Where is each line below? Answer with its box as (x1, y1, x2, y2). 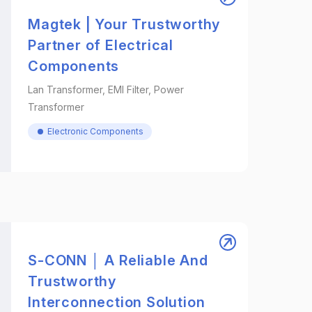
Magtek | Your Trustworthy (28, 15, 221, 33)
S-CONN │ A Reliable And (28, 252, 208, 269)
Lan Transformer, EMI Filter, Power (28, 83, 185, 95)
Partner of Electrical (28, 36, 174, 54)
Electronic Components (47, 125, 144, 136)
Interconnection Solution (28, 294, 205, 311)
